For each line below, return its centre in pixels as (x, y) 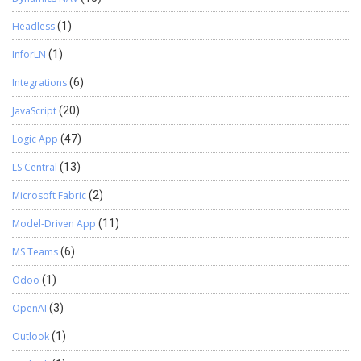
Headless (33, 26)
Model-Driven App (54, 223)
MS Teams (35, 251)
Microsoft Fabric (49, 195)
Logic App (35, 139)
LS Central (35, 167)
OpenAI (29, 308)
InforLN (29, 54)
